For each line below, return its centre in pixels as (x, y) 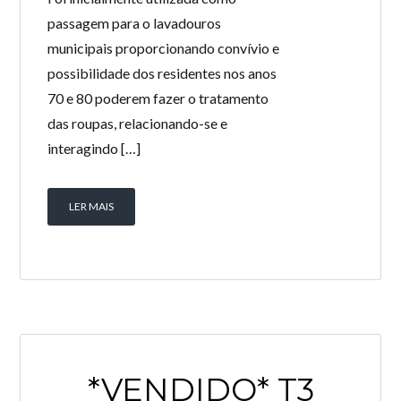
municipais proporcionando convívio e (164, 48)
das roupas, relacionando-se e (138, 123)
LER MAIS (92, 206)
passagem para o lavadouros (135, 23)
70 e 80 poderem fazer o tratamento (158, 98)
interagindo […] (94, 148)
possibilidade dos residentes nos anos (162, 73)
